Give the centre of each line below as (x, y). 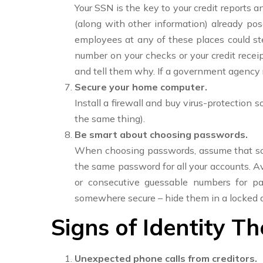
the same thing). (110, 119)
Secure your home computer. (141, 87)
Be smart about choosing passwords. (161, 134)
